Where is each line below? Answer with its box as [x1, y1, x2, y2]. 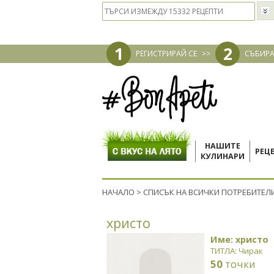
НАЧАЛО [102, 187, 135, 198]
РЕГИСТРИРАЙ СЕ [136, 48, 197, 59]
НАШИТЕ [205, 141, 240, 151]
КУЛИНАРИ [201, 151, 245, 161]
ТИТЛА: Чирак [210, 245, 263, 256]
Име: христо [210, 233, 268, 245]
